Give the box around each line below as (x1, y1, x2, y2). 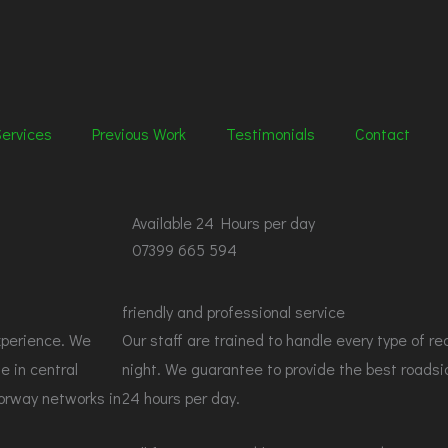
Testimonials (226, 123, 315, 144)
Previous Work (92, 123, 186, 144)
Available (132, 212, 196, 233)
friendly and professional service (122, 301, 345, 322)
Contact (355, 123, 410, 144)
